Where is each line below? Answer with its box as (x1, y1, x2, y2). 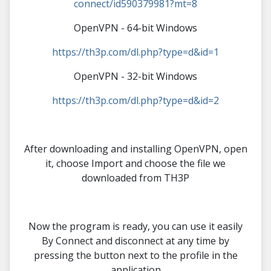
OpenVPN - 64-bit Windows (74, 21, 197, 34)
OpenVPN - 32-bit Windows (74, 69, 197, 83)
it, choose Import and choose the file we (45, 156, 226, 170)
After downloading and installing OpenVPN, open (24, 142, 247, 155)
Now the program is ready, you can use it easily (28, 219, 243, 233)
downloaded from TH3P (82, 171, 189, 184)
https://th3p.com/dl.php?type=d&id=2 (52, 93, 219, 107)
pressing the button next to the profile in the (33, 248, 238, 262)
